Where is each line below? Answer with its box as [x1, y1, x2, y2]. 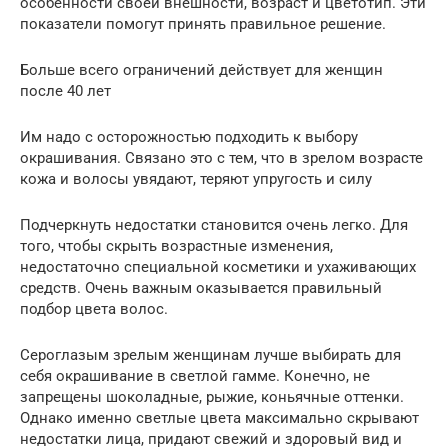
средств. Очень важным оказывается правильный [20, 279, 382, 298]
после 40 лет [20, 82, 111, 101]
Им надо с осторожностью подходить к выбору [20, 128, 358, 147]
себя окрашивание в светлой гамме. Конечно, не [20, 367, 370, 386]
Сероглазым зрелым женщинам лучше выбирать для [20, 346, 401, 365]
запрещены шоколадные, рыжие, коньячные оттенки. [20, 388, 404, 407]
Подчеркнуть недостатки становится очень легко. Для [20, 216, 408, 235]
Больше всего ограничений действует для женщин [20, 61, 383, 80]
